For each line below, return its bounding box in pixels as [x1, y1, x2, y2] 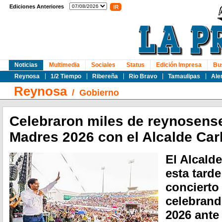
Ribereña [92, 73, 118, 80]
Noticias [14, 61, 38, 68]
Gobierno [79, 88, 119, 98]
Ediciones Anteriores [9, 3, 64, 9]
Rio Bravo [129, 73, 157, 80]
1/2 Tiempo [51, 73, 81, 80]
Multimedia [49, 61, 80, 68]
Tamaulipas [168, 73, 200, 80]
